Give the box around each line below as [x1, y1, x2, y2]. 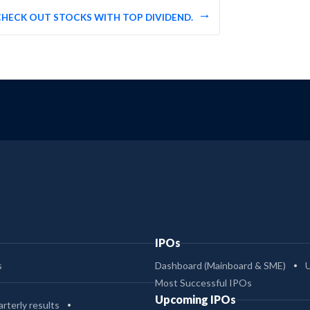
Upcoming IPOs [155, 293, 236, 307]
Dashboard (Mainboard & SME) [155, 259, 286, 272]
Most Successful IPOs [155, 277, 252, 289]
